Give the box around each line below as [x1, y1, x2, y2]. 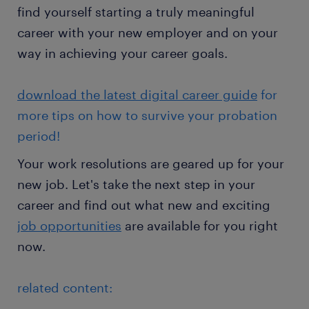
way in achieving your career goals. [17, 46, 231, 61]
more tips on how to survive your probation [17, 108, 277, 123]
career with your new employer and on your [17, 25, 278, 41]
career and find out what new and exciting [17, 197, 270, 213]
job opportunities [17, 218, 121, 234]
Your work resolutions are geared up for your [17, 156, 284, 172]
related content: [17, 280, 112, 296]
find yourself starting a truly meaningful [17, 4, 255, 20]
